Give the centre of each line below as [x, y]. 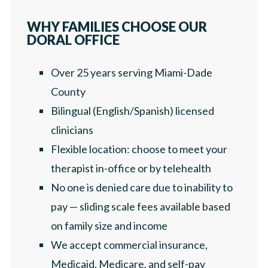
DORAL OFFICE [73, 39]
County [68, 91]
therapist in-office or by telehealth [131, 168]
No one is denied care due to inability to [142, 187]
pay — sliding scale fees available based [141, 206]
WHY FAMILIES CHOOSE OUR [117, 26]
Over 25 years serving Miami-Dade [132, 72]
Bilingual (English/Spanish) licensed [133, 110]
